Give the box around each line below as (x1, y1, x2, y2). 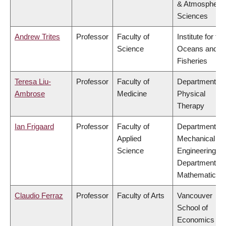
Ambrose (15, 89, 45, 98)
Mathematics (177, 171, 220, 180)
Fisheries (177, 56, 207, 66)
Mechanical (177, 134, 215, 143)
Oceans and (177, 44, 217, 53)
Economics (177, 215, 214, 224)
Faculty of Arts (117, 191, 164, 200)
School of (177, 203, 208, 212)
